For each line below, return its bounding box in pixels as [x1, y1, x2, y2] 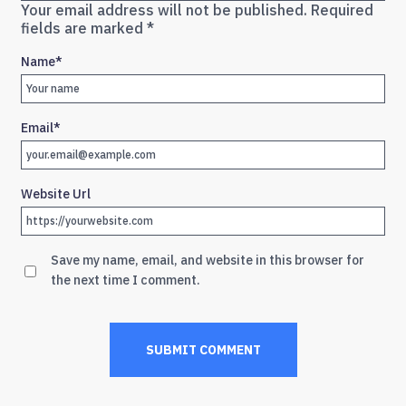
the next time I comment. [51, 272, 200, 289]
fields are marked [21, 19, 147, 38]
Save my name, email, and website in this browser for [51, 252, 364, 269]
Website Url [21, 186, 91, 203]
